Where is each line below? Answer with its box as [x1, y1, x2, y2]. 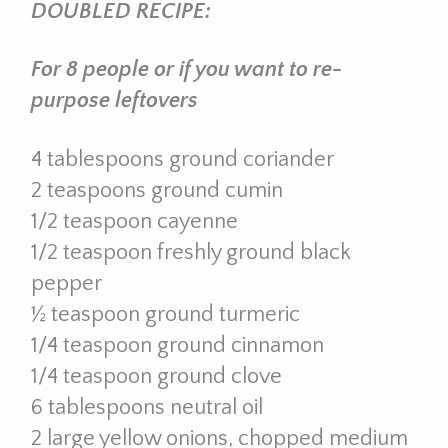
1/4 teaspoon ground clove [30, 363, 282, 389]
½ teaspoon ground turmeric [30, 301, 300, 327]
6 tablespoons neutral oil [30, 394, 263, 420]
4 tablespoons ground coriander [30, 146, 334, 172]
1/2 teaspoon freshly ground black [30, 239, 351, 265]
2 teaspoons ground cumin [30, 177, 283, 203]
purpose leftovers [30, 88, 198, 114]
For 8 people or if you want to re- [30, 57, 342, 83]
